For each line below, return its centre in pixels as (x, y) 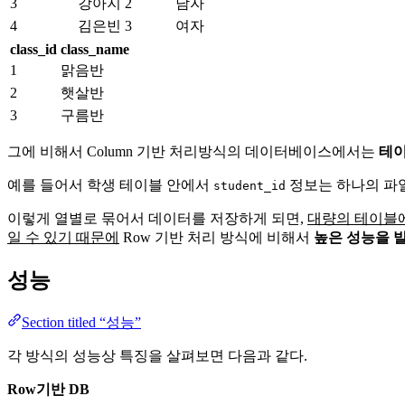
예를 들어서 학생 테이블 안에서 (110, 184)
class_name (95, 49)
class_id (33, 49)
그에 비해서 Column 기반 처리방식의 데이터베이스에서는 (193, 151)
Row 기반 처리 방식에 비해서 (217, 237)
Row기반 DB (48, 389)
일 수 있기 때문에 (63, 237)
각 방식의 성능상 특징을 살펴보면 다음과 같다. (157, 355)
